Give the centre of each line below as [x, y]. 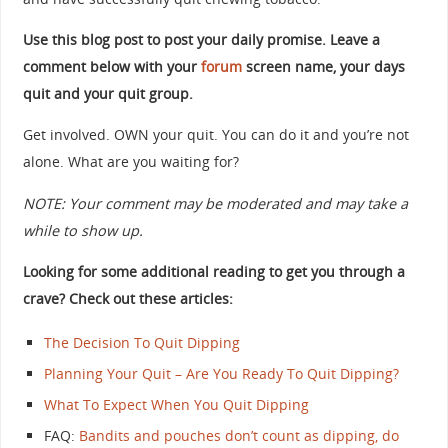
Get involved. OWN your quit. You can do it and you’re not [215, 135]
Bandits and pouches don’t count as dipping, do [239, 435]
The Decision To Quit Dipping [142, 342]
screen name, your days [323, 66]
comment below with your [111, 66]
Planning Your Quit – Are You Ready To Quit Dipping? [222, 373]
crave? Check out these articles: [127, 299]
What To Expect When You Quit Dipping [177, 404]
